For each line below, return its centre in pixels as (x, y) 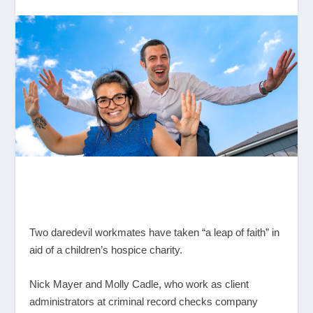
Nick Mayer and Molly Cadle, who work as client (139, 284)
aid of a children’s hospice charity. (106, 249)
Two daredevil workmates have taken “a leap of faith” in (155, 232)
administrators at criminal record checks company (144, 301)
